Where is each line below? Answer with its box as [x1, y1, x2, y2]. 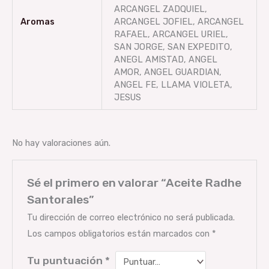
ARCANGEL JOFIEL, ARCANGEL [113, 16, 244, 28]
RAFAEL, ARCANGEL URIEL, [113, 29, 228, 40]
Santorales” [27, 192, 95, 207]
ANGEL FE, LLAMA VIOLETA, [113, 79, 232, 91]
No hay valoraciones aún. [12, 137, 110, 148]
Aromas [20, 16, 55, 28]
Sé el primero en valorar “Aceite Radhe [27, 175, 242, 190]
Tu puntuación [27, 255, 106, 267]
